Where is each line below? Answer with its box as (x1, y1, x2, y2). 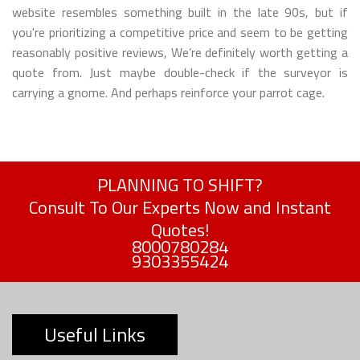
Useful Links (44, 320, 145, 350)
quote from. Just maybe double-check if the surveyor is (12, 63, 348, 83)
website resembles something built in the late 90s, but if (12, 2, 348, 22)
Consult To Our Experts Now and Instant (29, 194, 331, 222)
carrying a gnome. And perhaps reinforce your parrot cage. (12, 83, 325, 103)
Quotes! (150, 216, 210, 244)
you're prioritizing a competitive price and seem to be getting (12, 22, 348, 43)
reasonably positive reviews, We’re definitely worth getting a (12, 43, 348, 63)
